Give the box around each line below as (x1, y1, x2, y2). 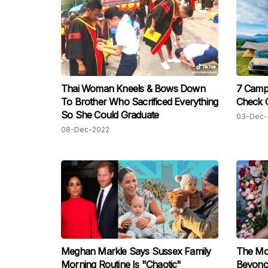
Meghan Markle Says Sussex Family (61, 245, 211, 258)
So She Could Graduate (61, 109, 159, 121)
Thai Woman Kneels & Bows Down (61, 83, 205, 95)
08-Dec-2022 (61, 125, 109, 135)
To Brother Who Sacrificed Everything (61, 96, 218, 108)
